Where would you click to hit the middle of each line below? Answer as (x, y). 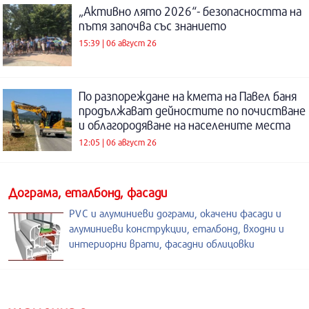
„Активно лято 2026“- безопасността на (190, 11)
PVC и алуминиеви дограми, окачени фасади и (175, 213)
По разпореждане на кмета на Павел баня (188, 96)
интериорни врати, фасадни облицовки (162, 243)
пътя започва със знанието (152, 26)
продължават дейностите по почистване (192, 110)
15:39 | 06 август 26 (118, 43)
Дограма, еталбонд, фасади (88, 192)
